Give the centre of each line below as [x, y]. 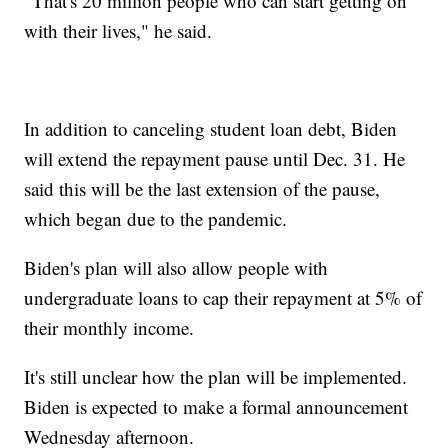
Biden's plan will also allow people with [176, 268]
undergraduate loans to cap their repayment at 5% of [223, 298]
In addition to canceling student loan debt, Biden [211, 129]
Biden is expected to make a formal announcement [216, 407]
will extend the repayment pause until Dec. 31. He [215, 159]
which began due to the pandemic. [156, 219]
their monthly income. [109, 328]
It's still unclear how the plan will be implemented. [216, 377]
